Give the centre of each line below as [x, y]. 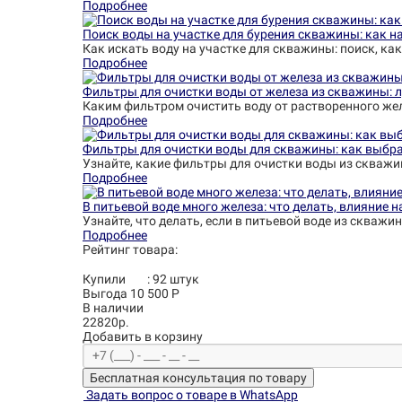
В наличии [113, 308]
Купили [105, 279]
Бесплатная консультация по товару [198, 378]
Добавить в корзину [143, 336]
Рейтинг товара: [130, 249]
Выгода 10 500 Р [131, 293]
